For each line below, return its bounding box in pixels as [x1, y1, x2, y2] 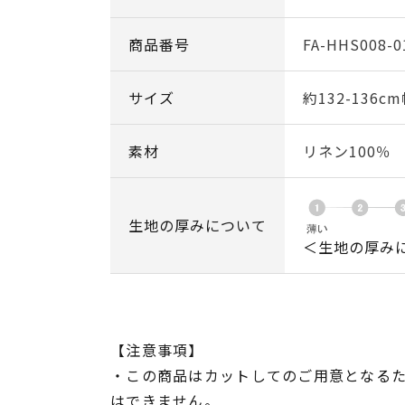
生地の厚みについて [128, 214, 267, 236]
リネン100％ [303, 140, 391, 162]
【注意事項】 [110, 339, 204, 361]
